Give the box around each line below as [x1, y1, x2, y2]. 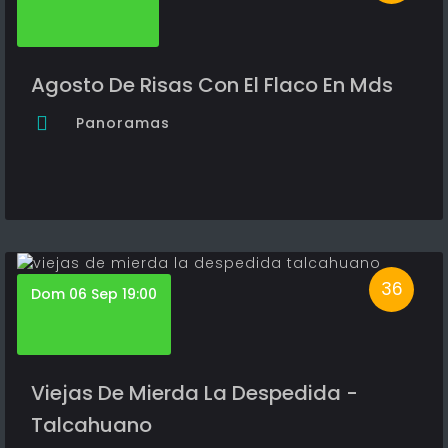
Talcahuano [31, 410, 152, 439]
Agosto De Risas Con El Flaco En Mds [31, 70, 393, 99]
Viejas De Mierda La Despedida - [31, 378, 358, 407]
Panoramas [76, 112, 170, 133]
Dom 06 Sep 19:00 [31, 283, 157, 304]
